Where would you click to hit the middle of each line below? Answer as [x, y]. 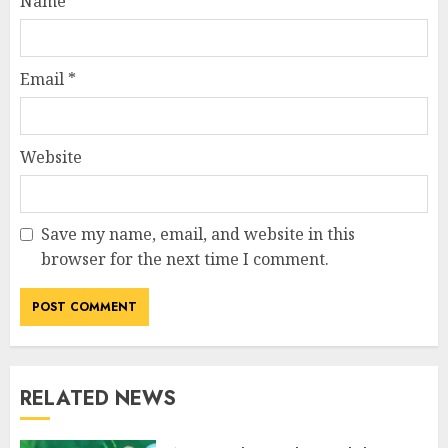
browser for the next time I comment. [185, 258]
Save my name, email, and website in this [198, 233]
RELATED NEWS [98, 398]
